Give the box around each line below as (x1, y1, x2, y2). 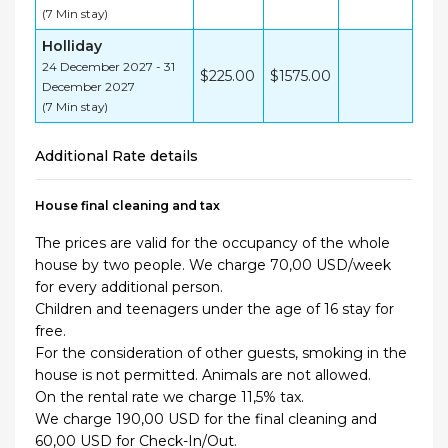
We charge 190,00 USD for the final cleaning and (35, 410, 377, 429)
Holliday (42, 37, 102, 56)
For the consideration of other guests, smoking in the (35, 344, 407, 363)
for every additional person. (35, 278, 223, 297)
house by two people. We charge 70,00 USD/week (35, 256, 391, 275)
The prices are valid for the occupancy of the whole (35, 234, 390, 253)
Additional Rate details (35, 147, 198, 166)
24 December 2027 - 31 (42, 59, 175, 75)
